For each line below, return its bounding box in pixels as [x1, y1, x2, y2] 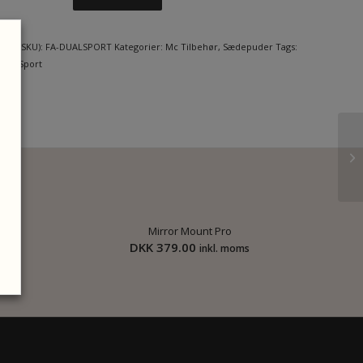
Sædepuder [223, 41, 273, 53]
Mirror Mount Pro [147, 224, 232, 239]
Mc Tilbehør [165, 41, 218, 53]
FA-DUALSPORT [45, 41, 112, 53]
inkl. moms [199, 241, 250, 256]
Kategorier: [114, 41, 165, 53]
